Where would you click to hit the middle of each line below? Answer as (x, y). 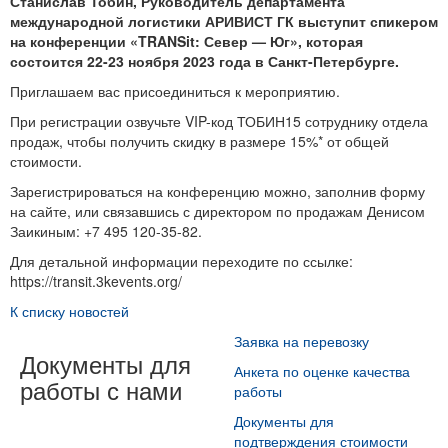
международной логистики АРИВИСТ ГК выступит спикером (224, 20)
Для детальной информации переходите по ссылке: (181, 260)
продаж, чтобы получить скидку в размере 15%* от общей (199, 140)
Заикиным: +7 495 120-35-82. (106, 230)
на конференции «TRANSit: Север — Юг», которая (186, 40)
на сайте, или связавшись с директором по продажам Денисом (217, 210)
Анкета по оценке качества (322, 370)
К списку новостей (69, 310)
